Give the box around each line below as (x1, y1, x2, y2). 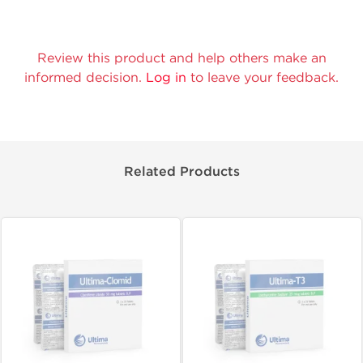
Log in (146, 70, 186, 85)
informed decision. (24, 70, 146, 85)
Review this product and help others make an (36, 50, 327, 66)
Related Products (123, 164, 240, 180)
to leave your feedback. (186, 70, 339, 85)
